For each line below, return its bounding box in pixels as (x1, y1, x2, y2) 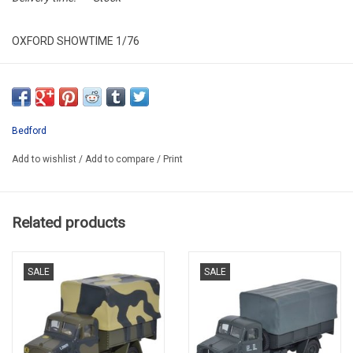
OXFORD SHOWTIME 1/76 (12, 35, 139, 48)
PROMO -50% (12, 90, 79, 103)
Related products (12, 213, 125, 232)
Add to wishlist (12, 154, 79, 165)
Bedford (12, 125, 46, 137)
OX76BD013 (12, 62, 72, 76)
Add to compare (85, 154, 157, 165)
